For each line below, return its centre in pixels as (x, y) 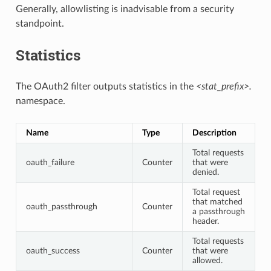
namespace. (40, 101)
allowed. (207, 260)
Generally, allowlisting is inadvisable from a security (125, 9)
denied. (205, 172)
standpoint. (40, 23)
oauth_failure (50, 162)
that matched (217, 201)
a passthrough (218, 211)
